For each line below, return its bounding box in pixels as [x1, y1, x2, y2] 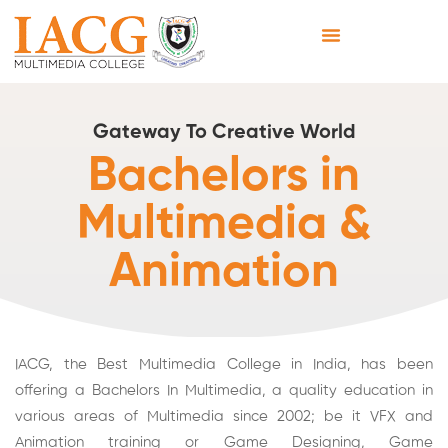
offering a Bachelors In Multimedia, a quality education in [15, 383, 433, 398]
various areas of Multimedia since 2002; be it [15, 409, 370, 424]
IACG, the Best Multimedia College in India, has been [15, 357, 433, 372]
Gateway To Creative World [92, 123, 356, 143]
